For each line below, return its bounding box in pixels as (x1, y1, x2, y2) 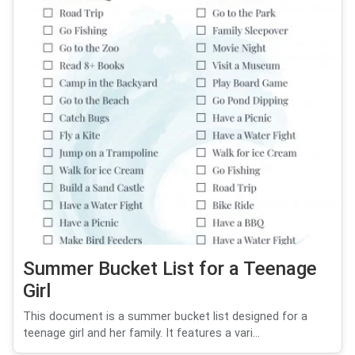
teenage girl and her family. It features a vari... (23, 326, 260, 340)
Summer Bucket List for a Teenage (23, 257, 317, 280)
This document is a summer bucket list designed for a (23, 309, 307, 323)
